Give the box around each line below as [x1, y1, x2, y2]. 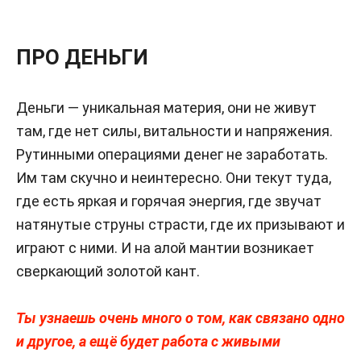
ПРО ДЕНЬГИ [16, 45, 148, 69]
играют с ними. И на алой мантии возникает [16, 239, 314, 256]
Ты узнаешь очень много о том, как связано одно [16, 309, 345, 326]
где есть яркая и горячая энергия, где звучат [16, 193, 322, 210]
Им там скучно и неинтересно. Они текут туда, [16, 169, 331, 186]
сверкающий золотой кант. [16, 263, 200, 280]
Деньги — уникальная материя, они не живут [16, 99, 317, 116]
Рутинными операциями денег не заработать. [16, 146, 328, 163]
